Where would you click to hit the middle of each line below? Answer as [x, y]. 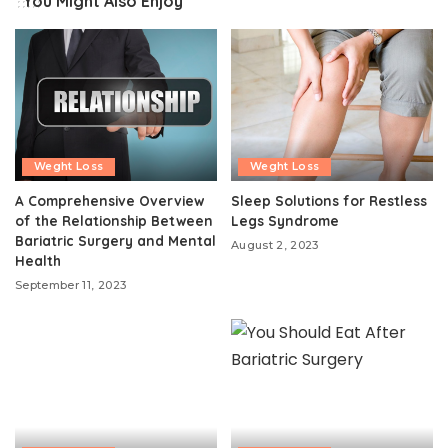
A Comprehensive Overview [109, 200]
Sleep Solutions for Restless [329, 200]
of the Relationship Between [114, 220]
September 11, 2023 [71, 284]
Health [38, 260]
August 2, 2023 [275, 244]
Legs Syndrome [285, 220]
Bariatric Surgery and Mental [115, 240]
